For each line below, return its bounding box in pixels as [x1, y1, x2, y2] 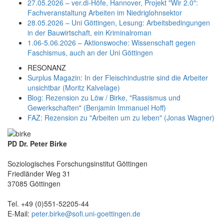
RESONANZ [27, 62, 66, 72]
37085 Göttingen [7, 178, 60, 188]
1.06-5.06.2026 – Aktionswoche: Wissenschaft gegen [27, 37, 195, 47]
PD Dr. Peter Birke [7, 138, 67, 148]
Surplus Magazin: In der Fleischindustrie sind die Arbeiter [27, 72, 208, 82]
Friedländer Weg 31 [7, 168, 70, 178]
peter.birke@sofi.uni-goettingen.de [31, 208, 140, 218]
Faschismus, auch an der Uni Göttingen [27, 47, 153, 57]
